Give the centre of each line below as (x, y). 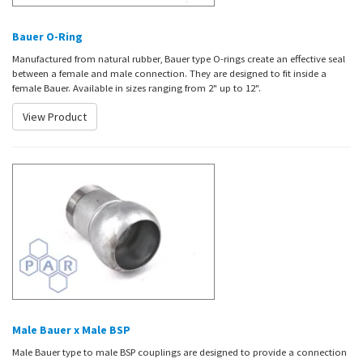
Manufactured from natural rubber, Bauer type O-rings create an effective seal (179, 59)
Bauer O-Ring (47, 37)
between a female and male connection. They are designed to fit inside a (169, 73)
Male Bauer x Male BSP (71, 330)
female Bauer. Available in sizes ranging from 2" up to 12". (137, 88)
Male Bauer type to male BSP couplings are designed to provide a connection (179, 352)
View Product (55, 117)
